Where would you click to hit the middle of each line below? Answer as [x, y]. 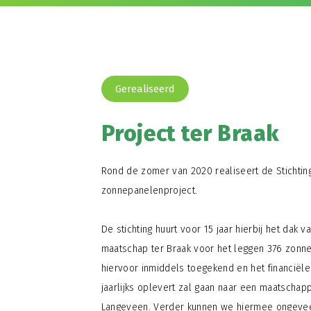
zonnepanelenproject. [149, 191]
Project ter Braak [190, 133]
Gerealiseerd [145, 89]
